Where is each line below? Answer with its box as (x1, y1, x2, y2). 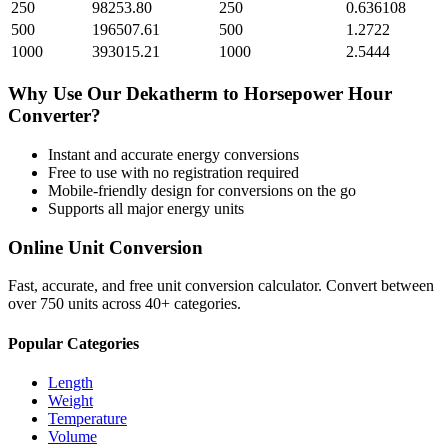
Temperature (48, 409, 127, 427)
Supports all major (48, 199, 167, 217)
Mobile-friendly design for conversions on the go (48, 181, 356, 199)
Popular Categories (8, 334, 139, 352)
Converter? (8, 105, 101, 127)
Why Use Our (8, 83, 126, 105)
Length (48, 373, 93, 391)
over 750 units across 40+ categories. (8, 295, 241, 313)
